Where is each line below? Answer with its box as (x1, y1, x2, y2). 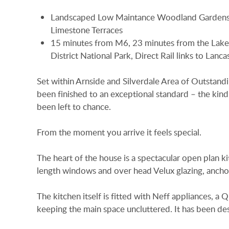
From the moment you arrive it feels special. (37, 126, 201, 139)
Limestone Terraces (50, 24, 123, 36)
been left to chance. (37, 100, 111, 112)
